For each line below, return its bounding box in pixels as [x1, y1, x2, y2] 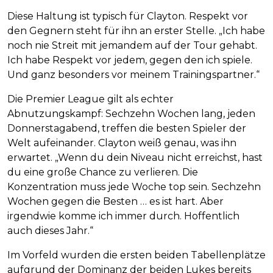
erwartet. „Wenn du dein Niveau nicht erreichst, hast [7, 151, 263, 163]
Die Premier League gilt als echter [7, 93, 174, 105]
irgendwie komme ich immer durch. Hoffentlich [7, 210, 239, 222]
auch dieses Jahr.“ [7, 224, 93, 236]
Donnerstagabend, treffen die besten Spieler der [7, 122, 246, 134]
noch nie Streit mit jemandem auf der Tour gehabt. [7, 39, 257, 51]
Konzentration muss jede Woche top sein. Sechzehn [7, 180, 261, 193]
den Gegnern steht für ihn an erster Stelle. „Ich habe [7, 24, 265, 37]
